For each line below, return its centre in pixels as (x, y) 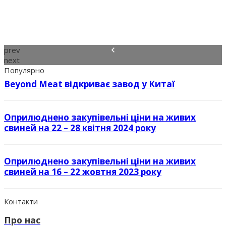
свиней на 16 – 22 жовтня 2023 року (83, 172)
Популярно (24, 70)
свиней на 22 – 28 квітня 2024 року (80, 128)
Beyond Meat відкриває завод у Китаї (90, 84)
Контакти (21, 201)
